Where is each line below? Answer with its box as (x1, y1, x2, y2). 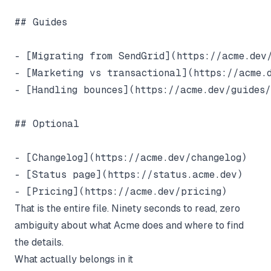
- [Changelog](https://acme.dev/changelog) (15, 151, 247, 163)
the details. (15, 236, 64, 248)
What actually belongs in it (15, 253, 133, 265)
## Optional (15, 117, 79, 129)
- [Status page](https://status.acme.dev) (15, 168, 243, 180)
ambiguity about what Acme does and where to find (15, 219, 244, 231)
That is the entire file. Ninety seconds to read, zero (15, 202, 240, 214)
